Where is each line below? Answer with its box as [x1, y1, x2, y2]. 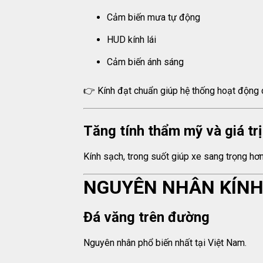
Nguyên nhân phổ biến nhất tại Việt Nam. [83, 237, 247, 249]
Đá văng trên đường [83, 209, 210, 226]
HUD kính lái [107, 34, 156, 46]
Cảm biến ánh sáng [107, 56, 184, 68]
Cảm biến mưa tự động [107, 12, 200, 23]
